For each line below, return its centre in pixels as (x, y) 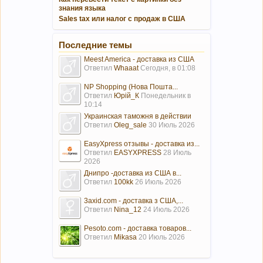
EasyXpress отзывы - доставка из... (142, 144)
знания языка (82, 8)
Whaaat (126, 68)
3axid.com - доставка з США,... (134, 200)
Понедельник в (166, 95)
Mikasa (125, 237)
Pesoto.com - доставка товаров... (138, 228)
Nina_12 (128, 209)
